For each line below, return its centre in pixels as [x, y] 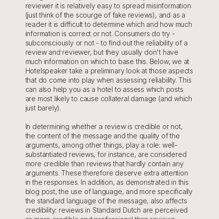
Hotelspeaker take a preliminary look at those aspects [109, 71]
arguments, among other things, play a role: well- [101, 145]
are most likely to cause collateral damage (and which [109, 99]
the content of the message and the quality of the [102, 136]
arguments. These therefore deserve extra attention [107, 173]
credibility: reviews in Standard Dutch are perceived [107, 210]
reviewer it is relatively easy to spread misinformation [108, 6]
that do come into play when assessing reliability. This [108, 80]
